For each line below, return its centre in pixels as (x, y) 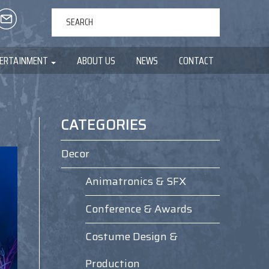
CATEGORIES (104, 125)
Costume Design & (131, 237)
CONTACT (196, 61)
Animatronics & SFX (135, 181)
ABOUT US (96, 61)
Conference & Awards (138, 209)
